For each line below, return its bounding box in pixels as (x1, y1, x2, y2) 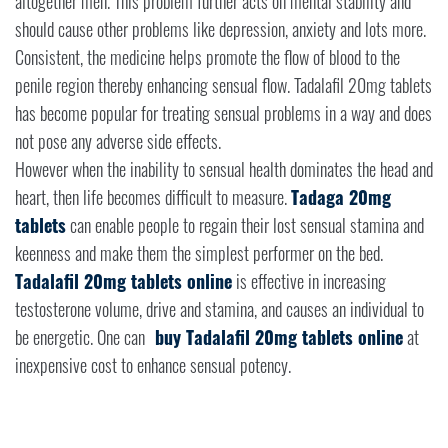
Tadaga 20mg (291, 184, 391, 211)
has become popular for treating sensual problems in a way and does (15, 100, 432, 127)
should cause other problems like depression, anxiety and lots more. (15, 16, 426, 43)
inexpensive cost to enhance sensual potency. (15, 352, 291, 379)
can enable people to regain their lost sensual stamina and (66, 212, 424, 239)
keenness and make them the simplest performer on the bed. (15, 240, 383, 267)
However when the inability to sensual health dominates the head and (15, 156, 433, 183)
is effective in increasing (236, 268, 386, 295)
